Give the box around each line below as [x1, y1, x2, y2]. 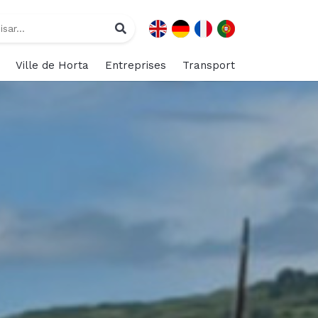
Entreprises [105, 59, 166, 72]
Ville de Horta [16, 59, 89, 72]
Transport [182, 59, 235, 72]
